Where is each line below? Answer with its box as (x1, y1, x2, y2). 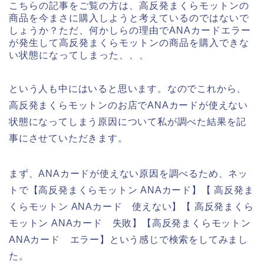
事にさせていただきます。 (9, 133, 128, 144)
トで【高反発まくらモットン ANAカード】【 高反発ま (9, 185, 254, 196)
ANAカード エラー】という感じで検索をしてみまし (9, 235, 248, 245)
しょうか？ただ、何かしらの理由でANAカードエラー (9, 25, 251, 36)
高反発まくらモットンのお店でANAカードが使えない (9, 100, 248, 111)
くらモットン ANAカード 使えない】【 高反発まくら (9, 202, 254, 212)
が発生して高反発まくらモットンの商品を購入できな (9, 38, 249, 48)
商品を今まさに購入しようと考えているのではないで (9, 13, 249, 24)
